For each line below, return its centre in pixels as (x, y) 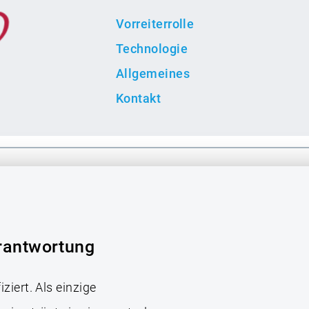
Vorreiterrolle (155, 24)
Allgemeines (153, 74)
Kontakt (139, 99)
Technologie (152, 49)
